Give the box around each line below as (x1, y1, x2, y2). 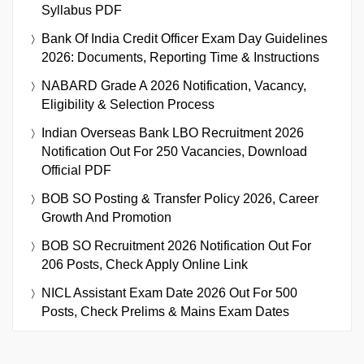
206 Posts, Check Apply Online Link (41, 257, 248, 271)
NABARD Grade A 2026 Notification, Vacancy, (41, 78, 306, 93)
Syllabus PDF (41, 2, 122, 17)
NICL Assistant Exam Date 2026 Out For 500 (41, 285, 297, 300)
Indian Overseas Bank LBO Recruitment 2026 (41, 125, 304, 140)
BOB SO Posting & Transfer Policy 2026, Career (41, 191, 318, 206)
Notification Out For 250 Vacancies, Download (41, 144, 307, 158)
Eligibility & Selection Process (41, 97, 214, 111)
